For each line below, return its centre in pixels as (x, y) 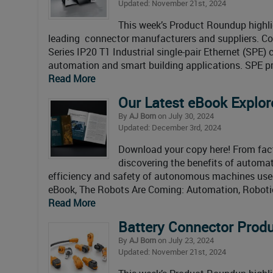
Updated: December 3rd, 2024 (170, 127)
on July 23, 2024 (185, 240)
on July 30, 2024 (185, 115)
